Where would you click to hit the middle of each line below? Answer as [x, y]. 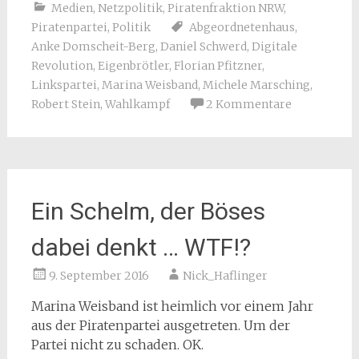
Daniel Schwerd [203, 46]
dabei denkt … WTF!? [141, 247]
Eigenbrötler [133, 65]
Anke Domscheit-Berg [93, 46]
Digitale [274, 46]
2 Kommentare [248, 104]
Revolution [62, 65]
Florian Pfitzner [218, 65]
